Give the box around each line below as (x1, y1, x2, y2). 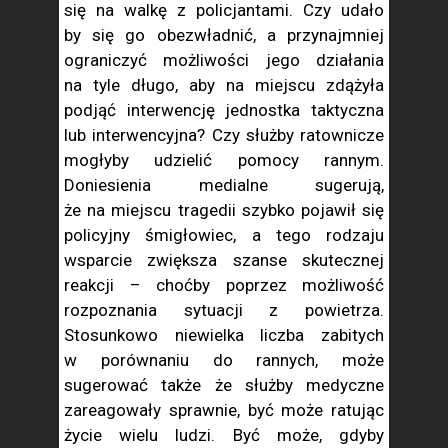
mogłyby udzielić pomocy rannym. (64, 150, 384, 170)
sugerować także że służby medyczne (64, 375, 384, 395)
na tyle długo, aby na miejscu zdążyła (64, 75, 384, 95)
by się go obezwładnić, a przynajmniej (64, 25, 384, 45)
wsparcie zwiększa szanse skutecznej (64, 250, 384, 270)
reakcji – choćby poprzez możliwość (64, 275, 384, 295)
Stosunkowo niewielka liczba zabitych (64, 325, 384, 345)
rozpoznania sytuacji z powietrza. (64, 300, 384, 320)
